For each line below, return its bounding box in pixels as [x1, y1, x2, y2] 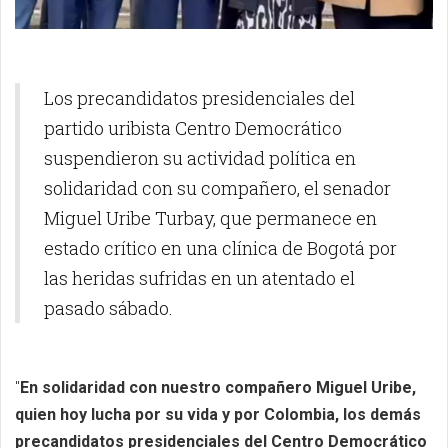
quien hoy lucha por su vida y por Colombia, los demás [15, 404, 421, 424]
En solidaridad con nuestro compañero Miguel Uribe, [20, 377, 416, 397]
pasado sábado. [44, 295, 173, 320]
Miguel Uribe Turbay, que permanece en [44, 205, 377, 230]
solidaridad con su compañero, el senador [44, 175, 391, 200]
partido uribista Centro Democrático [44, 115, 342, 140]
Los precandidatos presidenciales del [44, 85, 355, 110]
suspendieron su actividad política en [44, 145, 356, 170]
